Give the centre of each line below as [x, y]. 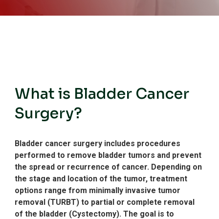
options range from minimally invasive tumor [98, 190]
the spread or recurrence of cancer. [82, 167]
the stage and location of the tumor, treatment [101, 179]
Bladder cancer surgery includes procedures [98, 143]
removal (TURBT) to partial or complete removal [105, 202]
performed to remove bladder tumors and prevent [108, 155]
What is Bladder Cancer [102, 94]
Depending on [175, 167]
